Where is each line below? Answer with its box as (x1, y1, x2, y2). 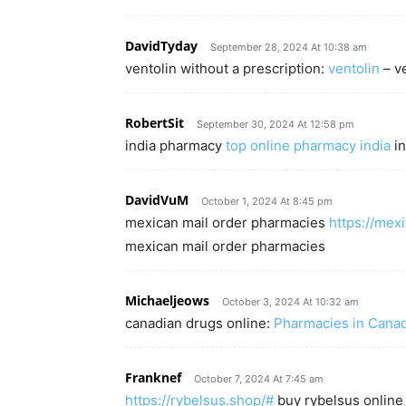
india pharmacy (125, 137, 226, 154)
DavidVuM (125, 191, 188, 208)
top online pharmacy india (226, 137, 391, 154)
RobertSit (125, 114, 184, 131)
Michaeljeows (125, 292, 209, 309)
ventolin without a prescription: (125, 60, 328, 77)
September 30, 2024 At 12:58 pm (197, 118, 354, 130)
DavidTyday (125, 37, 198, 54)
